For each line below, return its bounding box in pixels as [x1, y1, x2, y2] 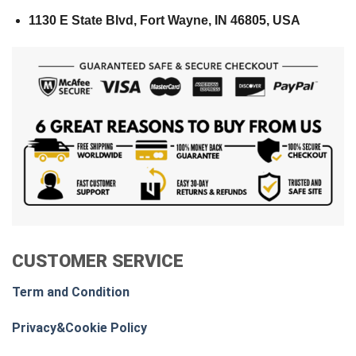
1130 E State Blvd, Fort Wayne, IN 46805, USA [28, 13, 300, 27]
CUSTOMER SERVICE [12, 250, 184, 272]
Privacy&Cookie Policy [12, 320, 147, 336]
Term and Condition [12, 284, 130, 300]
